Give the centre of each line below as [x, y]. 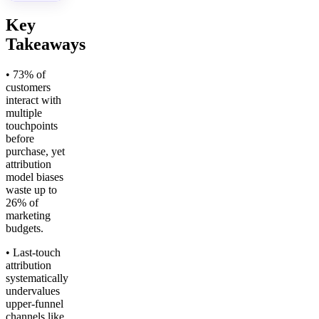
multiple [24, 113]
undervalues [33, 291]
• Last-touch [33, 252]
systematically [37, 278]
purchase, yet [35, 151]
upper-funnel [35, 303]
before [20, 138]
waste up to [31, 189]
